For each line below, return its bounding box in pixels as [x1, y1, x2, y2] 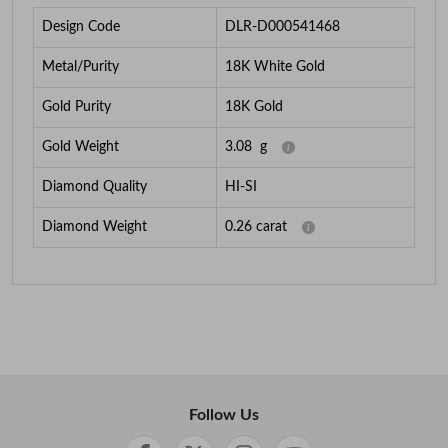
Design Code [42, 20, 120, 35]
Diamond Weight [42, 220, 147, 235]
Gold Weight [42, 140, 119, 155]
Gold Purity [42, 100, 111, 115]
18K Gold [225, 100, 283, 115]
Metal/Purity [42, 60, 119, 75]
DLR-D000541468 [225, 20, 340, 35]
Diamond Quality [42, 180, 147, 195]
